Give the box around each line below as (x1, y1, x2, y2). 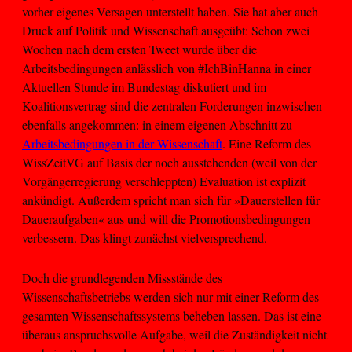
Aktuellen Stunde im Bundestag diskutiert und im (22, 79, 266, 96)
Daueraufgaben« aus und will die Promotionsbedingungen (22, 211, 310, 228)
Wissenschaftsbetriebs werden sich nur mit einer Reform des (22, 288, 319, 305)
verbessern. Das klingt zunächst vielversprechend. (22, 229, 267, 247)
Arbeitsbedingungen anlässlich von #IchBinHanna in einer (22, 60, 311, 77)
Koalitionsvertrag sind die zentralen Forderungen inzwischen (22, 97, 322, 115)
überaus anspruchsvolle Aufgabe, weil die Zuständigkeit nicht (22, 325, 327, 343)
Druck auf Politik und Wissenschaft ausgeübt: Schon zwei (22, 22, 310, 39)
